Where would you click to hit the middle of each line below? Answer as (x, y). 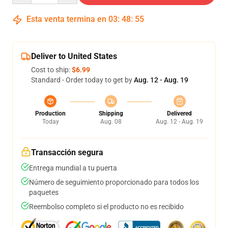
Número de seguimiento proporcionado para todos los (114, 182)
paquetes (44, 192)
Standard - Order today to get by (82, 80)
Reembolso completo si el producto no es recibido (106, 207)
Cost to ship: (51, 70)
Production (50, 113)
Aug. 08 (111, 122)
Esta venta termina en (66, 19)
